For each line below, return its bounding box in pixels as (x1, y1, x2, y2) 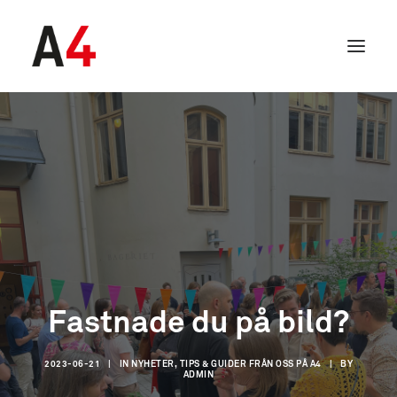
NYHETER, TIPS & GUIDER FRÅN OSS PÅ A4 (131, 360, 322, 369)
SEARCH (166, 339, 266, 367)
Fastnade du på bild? (48, 308, 349, 339)
